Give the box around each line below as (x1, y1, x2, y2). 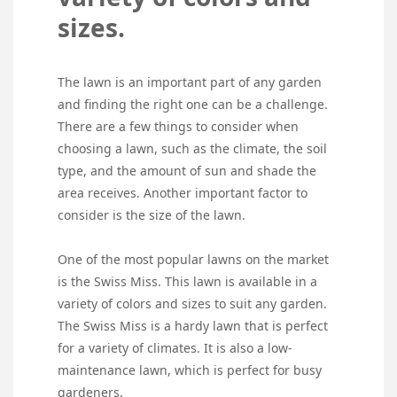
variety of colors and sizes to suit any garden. (58, 295, 327, 313)
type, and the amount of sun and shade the (58, 162, 316, 180)
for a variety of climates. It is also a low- (58, 339, 292, 357)
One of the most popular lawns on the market (58, 251, 329, 269)
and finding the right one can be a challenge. (58, 96, 328, 113)
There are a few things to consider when (58, 118, 299, 136)
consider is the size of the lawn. (58, 206, 245, 224)
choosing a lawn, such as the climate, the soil (58, 140, 327, 158)
